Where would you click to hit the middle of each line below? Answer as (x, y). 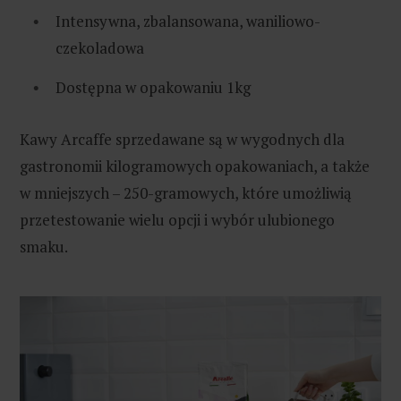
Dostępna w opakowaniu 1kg (153, 87)
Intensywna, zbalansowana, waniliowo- (188, 21)
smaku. (44, 246)
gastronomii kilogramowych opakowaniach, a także (195, 166)
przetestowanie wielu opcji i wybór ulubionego (177, 219)
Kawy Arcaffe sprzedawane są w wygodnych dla (182, 139)
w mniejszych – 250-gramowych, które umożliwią (186, 192)
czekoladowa (100, 48)
